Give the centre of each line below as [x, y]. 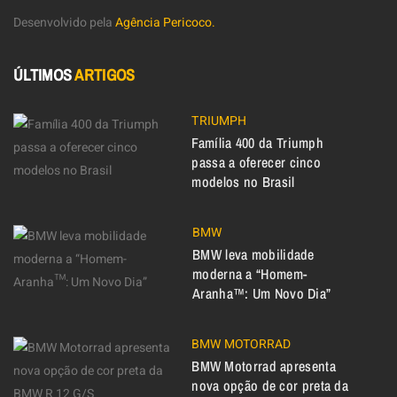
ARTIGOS [105, 75]
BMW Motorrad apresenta [264, 366]
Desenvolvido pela [64, 23]
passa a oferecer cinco [257, 163]
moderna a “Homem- [250, 274]
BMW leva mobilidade [253, 255]
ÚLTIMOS [44, 75]
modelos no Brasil [243, 182]
